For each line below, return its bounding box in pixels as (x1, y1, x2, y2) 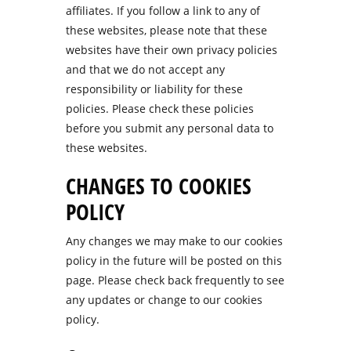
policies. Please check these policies (66, 101, 254, 116)
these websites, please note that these (66, 23, 267, 38)
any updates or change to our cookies (66, 292, 262, 307)
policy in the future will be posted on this (66, 253, 282, 268)
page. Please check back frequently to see (66, 273, 284, 288)
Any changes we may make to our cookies (66, 233, 283, 248)
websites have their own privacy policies (66, 42, 277, 57)
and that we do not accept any (66, 62, 225, 77)
